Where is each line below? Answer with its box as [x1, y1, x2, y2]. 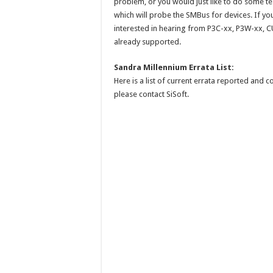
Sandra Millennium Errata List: [114, 63, 234, 72]
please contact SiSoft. [114, 90, 189, 99]
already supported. [114, 37, 181, 46]
